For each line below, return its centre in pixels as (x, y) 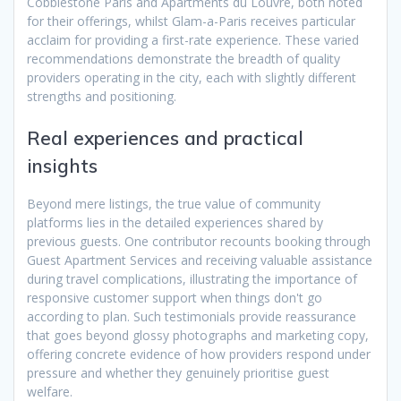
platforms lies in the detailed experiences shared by (175, 223)
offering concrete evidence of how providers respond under (199, 354)
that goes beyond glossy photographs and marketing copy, (198, 336)
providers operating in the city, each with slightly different (192, 78)
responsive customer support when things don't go (175, 298)
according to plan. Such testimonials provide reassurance (192, 317)
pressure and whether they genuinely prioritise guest (178, 373)
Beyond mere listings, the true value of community (174, 204)
